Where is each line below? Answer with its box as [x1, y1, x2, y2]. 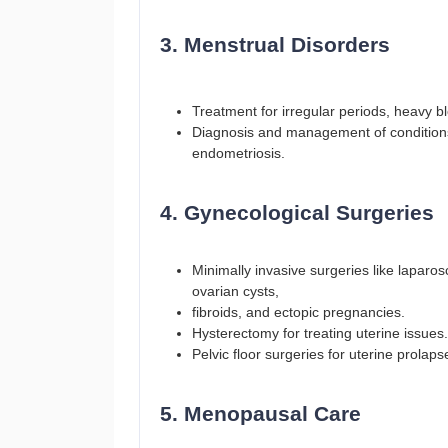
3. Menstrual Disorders [160, 33, 390, 56]
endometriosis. [192, 145, 285, 161]
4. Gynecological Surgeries [160, 201, 434, 224]
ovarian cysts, [192, 283, 279, 299]
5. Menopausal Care [160, 402, 361, 425]
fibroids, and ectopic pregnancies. [192, 304, 405, 320]
